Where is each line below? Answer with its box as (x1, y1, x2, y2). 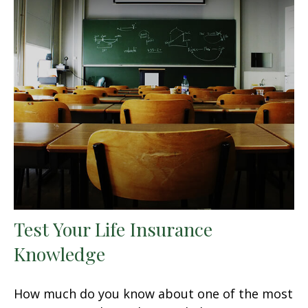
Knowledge (14, 241, 105, 266)
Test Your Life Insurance (14, 216, 212, 241)
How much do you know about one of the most (14, 285, 293, 302)
